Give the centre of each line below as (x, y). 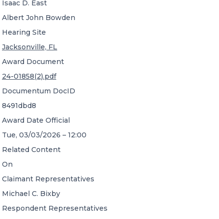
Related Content (31, 150)
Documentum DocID (39, 91)
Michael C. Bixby (31, 194)
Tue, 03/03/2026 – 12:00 (44, 135)
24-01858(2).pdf (29, 76)
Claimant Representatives (48, 179)
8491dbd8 (19, 106)
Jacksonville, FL (30, 47)
